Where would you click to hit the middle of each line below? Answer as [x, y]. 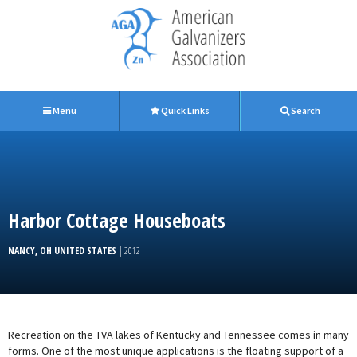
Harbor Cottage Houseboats [117, 220]
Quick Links [185, 110]
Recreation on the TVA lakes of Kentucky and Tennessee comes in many [178, 335]
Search [304, 110]
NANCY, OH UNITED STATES [63, 251]
